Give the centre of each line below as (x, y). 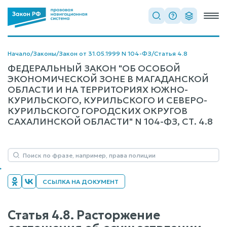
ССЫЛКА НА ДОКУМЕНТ (81, 182)
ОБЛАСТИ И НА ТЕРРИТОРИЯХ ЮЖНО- (98, 89)
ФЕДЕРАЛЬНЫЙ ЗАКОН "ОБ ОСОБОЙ (94, 68)
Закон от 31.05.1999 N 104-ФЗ (105, 53)
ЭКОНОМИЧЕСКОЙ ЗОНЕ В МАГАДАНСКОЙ (108, 79)
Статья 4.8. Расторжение (84, 215)
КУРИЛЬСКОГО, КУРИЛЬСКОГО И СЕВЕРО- (107, 100)
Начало (19, 53)
